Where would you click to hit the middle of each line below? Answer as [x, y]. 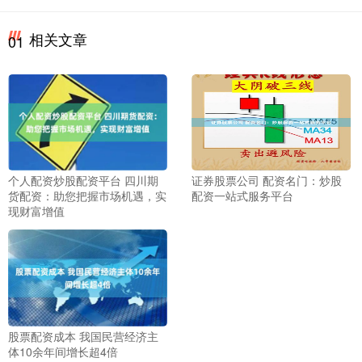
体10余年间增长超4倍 [63, 351]
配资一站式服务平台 [242, 196]
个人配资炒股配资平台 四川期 [83, 181]
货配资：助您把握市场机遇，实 [87, 196]
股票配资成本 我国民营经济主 [83, 336]
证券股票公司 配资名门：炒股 [266, 181]
